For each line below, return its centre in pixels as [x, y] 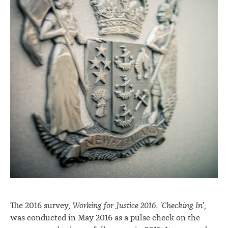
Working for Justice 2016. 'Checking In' [138, 206]
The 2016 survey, [41, 206]
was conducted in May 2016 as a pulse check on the [105, 218]
